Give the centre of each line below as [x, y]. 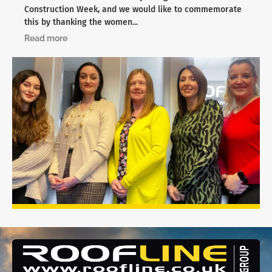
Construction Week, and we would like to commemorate [133, 10]
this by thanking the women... [81, 22]
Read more [46, 39]
